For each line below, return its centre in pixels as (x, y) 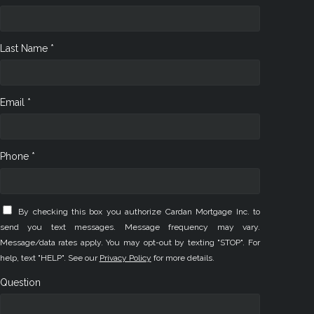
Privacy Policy (125, 258)
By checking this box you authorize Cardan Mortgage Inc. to (139, 212)
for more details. (183, 258)
